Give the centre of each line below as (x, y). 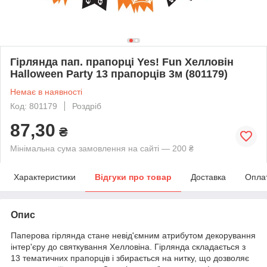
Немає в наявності (46, 91)
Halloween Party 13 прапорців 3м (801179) (119, 74)
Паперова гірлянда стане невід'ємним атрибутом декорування (133, 235)
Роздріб (87, 106)
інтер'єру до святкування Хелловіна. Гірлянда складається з (128, 246)
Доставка (208, 177)
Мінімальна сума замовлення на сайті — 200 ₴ (102, 148)
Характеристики (45, 177)
